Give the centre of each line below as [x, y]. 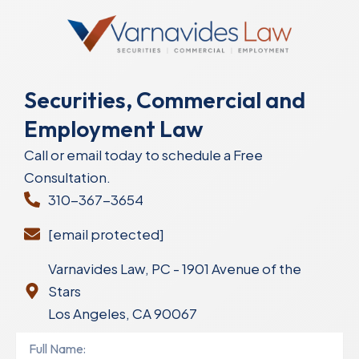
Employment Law [114, 129]
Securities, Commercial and [165, 100]
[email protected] [106, 234]
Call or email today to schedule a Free [143, 155]
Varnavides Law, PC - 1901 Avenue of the [175, 269]
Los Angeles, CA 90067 [123, 314]
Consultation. [67, 177]
